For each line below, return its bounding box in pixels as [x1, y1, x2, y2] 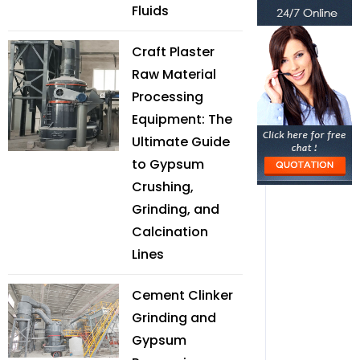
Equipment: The [132, 110, 232, 129]
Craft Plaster [132, 43, 215, 61]
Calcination [132, 223, 208, 241]
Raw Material [132, 65, 216, 84]
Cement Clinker [132, 286, 233, 305]
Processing [132, 88, 203, 106]
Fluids [132, 2, 169, 20]
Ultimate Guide [132, 133, 230, 151]
